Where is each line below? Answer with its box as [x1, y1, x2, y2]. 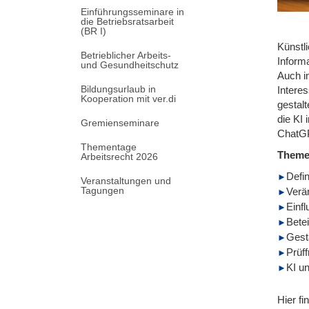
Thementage [81, 141, 137, 152]
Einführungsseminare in [81, 6, 184, 17]
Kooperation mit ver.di [81, 92, 176, 104]
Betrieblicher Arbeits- [81, 49, 171, 61]
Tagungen [81, 184, 124, 196]
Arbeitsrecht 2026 [81, 150, 158, 162]
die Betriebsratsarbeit [81, 15, 174, 27]
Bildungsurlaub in [81, 83, 156, 94]
